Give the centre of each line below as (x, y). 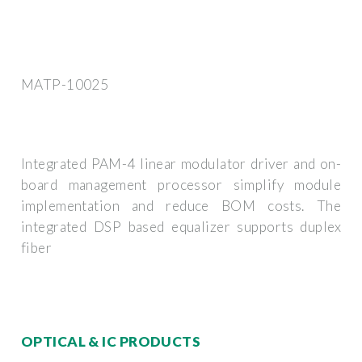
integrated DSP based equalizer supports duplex (181, 227)
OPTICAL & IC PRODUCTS (111, 341)
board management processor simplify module (181, 185)
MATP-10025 (65, 84)
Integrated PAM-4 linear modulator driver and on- (181, 164)
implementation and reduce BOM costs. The (181, 206)
